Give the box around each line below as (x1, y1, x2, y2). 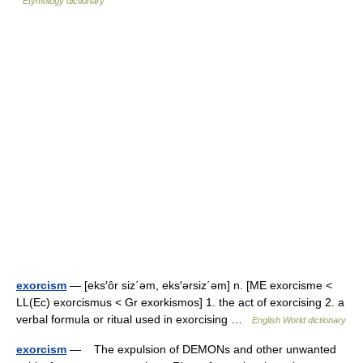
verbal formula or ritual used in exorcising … (16, 313, 252, 326)
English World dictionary (252, 315, 346, 325)
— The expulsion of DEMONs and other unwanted (66, 343, 336, 356)
